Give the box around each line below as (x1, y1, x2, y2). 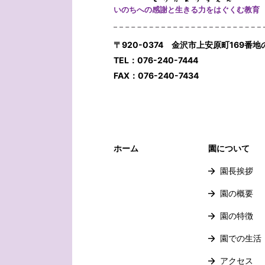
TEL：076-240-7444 (114, 55, 198, 66)
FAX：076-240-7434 (114, 70, 199, 81)
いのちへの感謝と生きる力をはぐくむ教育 (114, 5, 260, 15)
